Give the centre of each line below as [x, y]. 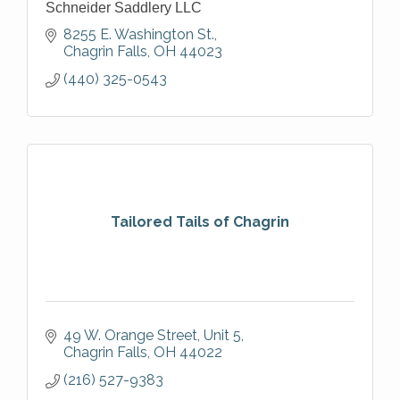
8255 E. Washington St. [139, 34]
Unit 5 [222, 335]
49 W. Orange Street [130, 335]
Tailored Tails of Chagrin [200, 222]
